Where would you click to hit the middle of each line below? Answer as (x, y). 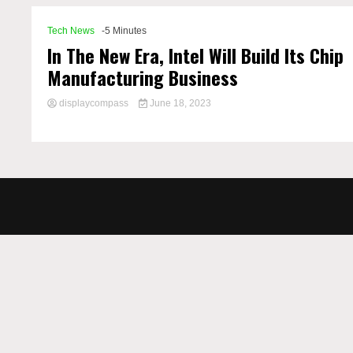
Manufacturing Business (143, 77)
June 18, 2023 (179, 103)
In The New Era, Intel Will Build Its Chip (196, 55)
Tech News (71, 31)
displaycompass (94, 103)
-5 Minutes (124, 31)
